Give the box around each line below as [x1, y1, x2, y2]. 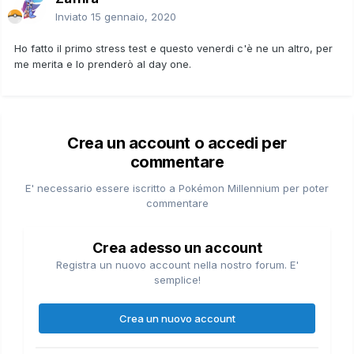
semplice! [153, 273, 201, 286]
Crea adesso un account [92, 239, 262, 256]
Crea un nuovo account [119, 311, 235, 325]
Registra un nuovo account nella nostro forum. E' [55, 258, 299, 271]
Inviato [55, 9, 91, 23]
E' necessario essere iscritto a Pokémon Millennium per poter [25, 181, 329, 194]
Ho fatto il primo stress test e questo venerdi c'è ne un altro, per [14, 41, 333, 55]
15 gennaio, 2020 [91, 9, 176, 23]
